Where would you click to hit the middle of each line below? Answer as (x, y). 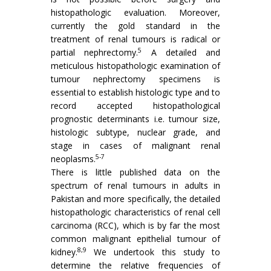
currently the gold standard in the (135, 26)
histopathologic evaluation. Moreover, (135, 12)
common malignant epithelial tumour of (135, 239)
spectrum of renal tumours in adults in (135, 185)
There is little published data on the (135, 172)
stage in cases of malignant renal (135, 145)
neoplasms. (73, 159)
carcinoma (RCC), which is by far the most (135, 225)
